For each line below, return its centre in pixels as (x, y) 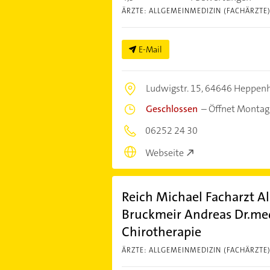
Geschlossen (171, 109)
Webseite (164, 152)
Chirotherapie (161, 231)
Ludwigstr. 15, (175, 88)
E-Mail (150, 49)
